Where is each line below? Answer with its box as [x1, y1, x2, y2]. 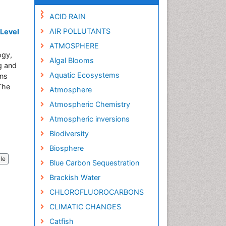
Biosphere [49, 144, 84, 152]
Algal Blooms [49, 56, 94, 65]
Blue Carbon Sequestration [49, 158, 139, 167]
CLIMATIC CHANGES [49, 202, 121, 211]
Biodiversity [49, 129, 89, 138]
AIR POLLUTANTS [49, 27, 110, 35]
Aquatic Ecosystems [49, 71, 120, 79]
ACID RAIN [49, 12, 86, 21]
